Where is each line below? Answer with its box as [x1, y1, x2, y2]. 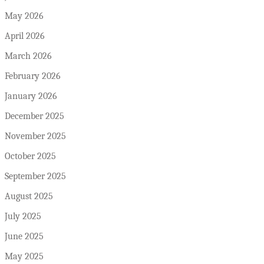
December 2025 [5, 111, 64, 122]
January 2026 [5, 91, 57, 102]
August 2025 [5, 191, 53, 202]
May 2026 [5, 11, 44, 22]
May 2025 [5, 251, 44, 262]
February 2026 [5, 71, 61, 82]
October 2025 [5, 151, 56, 162]
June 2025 [5, 231, 44, 242]
